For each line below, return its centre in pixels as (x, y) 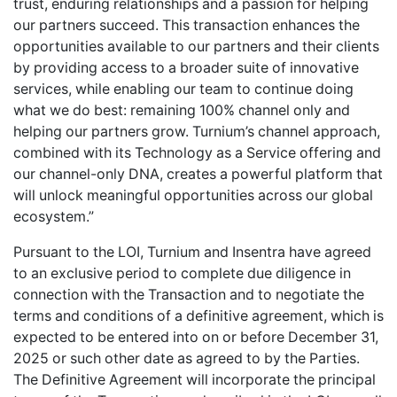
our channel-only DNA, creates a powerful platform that (198, 174)
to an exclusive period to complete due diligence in (182, 273)
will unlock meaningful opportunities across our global (193, 195)
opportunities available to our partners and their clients (196, 46)
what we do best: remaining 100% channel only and (182, 110)
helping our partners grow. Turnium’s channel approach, (197, 131)
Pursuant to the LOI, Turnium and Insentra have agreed (192, 252)
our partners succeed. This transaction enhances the (187, 25)
